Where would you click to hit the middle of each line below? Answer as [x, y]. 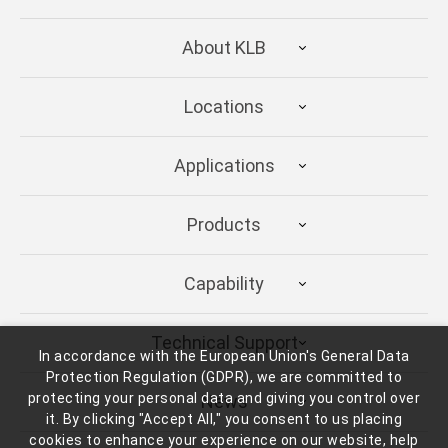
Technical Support [224, 342]
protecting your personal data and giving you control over [224, 398]
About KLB [224, 47]
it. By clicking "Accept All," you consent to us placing [224, 419]
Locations [224, 106]
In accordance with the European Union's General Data [224, 356]
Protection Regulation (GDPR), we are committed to [224, 377]
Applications [224, 165]
